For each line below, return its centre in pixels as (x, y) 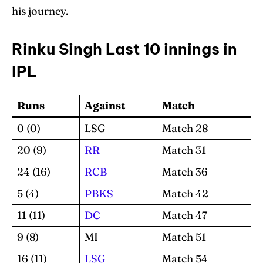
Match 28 (185, 128)
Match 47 (185, 215)
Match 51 (184, 237)
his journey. (40, 11)
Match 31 (184, 150)
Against (105, 105)
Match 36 (185, 171)
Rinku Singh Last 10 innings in (124, 49)
